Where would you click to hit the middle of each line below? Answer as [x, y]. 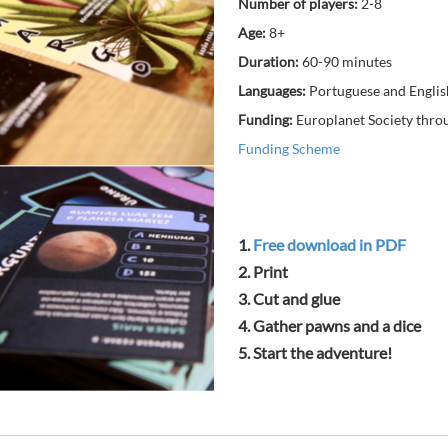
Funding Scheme [289, 148]
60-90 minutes [345, 61]
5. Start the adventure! [315, 353]
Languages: [272, 90]
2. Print [263, 272]
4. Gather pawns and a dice [329, 326]
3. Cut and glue [289, 299]
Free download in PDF [329, 245]
